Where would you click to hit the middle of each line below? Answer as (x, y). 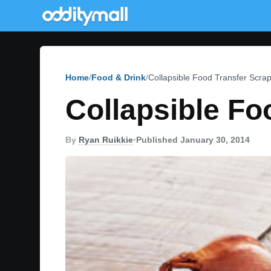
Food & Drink (119, 77)
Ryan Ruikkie (106, 140)
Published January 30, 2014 (193, 140)
